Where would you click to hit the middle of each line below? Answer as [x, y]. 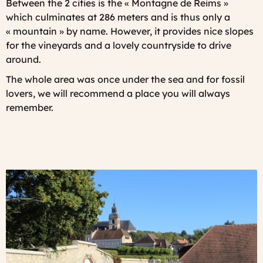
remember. [30, 107]
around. [23, 59]
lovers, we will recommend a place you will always [118, 93]
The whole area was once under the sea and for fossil [125, 79]
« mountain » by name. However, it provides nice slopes [130, 31]
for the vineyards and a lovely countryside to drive [119, 45]
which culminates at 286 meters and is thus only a [118, 17]
